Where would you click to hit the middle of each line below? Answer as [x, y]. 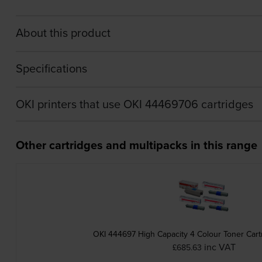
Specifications [51, 68]
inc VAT [220, 247]
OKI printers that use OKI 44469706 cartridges [134, 104]
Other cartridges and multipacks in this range [136, 144]
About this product [63, 32]
